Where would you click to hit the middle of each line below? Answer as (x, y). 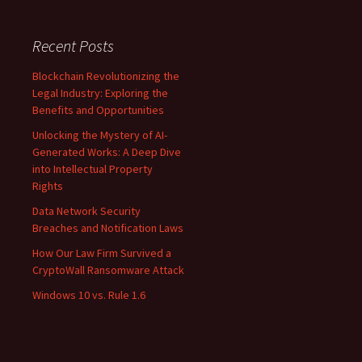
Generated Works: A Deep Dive (107, 152)
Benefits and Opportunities (98, 110)
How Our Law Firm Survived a (102, 253)
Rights (48, 186)
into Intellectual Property (93, 169)
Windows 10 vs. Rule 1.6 (89, 295)
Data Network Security (86, 211)
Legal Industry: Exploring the (100, 93)
